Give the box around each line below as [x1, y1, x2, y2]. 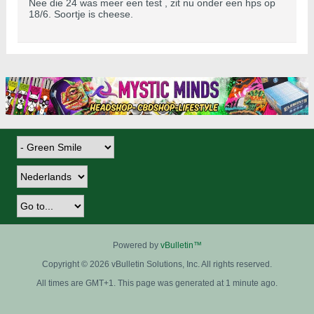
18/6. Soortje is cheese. [29, 8, 133, 20]
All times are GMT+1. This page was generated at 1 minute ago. [36, 278, 278, 288]
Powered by [112, 240, 161, 250]
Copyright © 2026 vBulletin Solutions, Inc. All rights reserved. [42, 259, 272, 269]
